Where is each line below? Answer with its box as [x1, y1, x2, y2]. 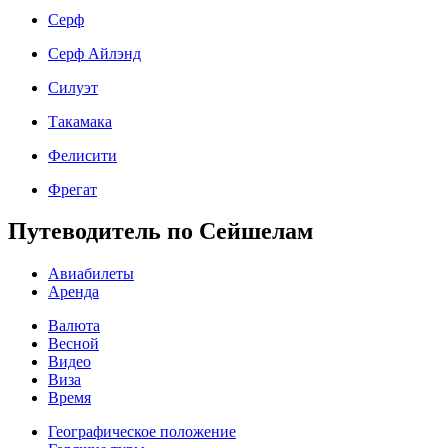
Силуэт [48, 78, 98, 96]
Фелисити [48, 146, 117, 164]
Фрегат [48, 180, 97, 198]
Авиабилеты [48, 265, 134, 283]
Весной [48, 335, 99, 353]
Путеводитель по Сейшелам [8, 218, 313, 245]
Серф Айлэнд [48, 44, 141, 62]
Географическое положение [48, 423, 236, 441]
